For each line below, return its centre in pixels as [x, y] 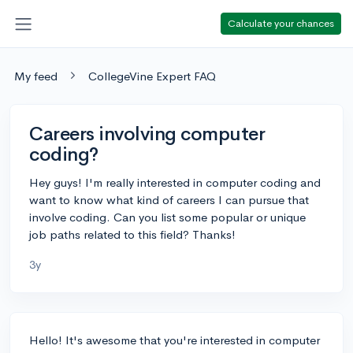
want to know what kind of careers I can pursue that [169, 199]
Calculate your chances [281, 23]
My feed [36, 76]
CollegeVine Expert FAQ [152, 76]
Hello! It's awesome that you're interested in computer [175, 340]
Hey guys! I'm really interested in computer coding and [175, 182]
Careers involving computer [147, 134]
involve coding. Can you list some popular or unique [167, 217]
